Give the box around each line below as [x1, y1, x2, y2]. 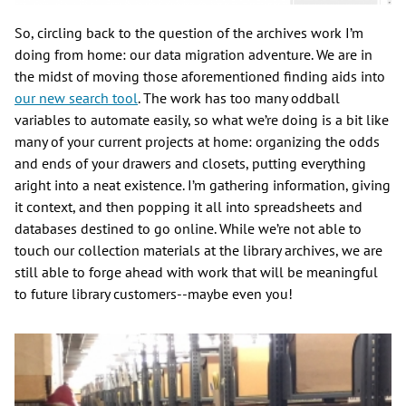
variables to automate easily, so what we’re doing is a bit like [14, 111, 389, 130]
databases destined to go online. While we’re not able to [14, 219, 362, 238]
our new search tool [14, 89, 138, 108]
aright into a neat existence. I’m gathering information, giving [14, 176, 391, 195]
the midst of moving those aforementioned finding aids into [14, 67, 385, 86]
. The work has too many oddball [138, 89, 340, 108]
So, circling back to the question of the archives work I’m [14, 24, 363, 43]
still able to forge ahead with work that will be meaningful [14, 263, 378, 282]
